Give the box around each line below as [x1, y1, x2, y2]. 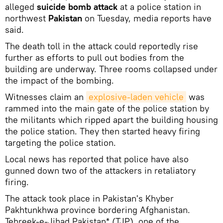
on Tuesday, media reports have [82, 12, 212, 24]
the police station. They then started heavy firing [5, 125, 200, 137]
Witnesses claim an [5, 91, 86, 103]
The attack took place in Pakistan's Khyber [5, 192, 174, 204]
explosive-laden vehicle [89, 91, 184, 103]
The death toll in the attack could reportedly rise [5, 40, 198, 52]
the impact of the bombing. [5, 74, 114, 86]
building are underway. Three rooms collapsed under [5, 63, 218, 75]
